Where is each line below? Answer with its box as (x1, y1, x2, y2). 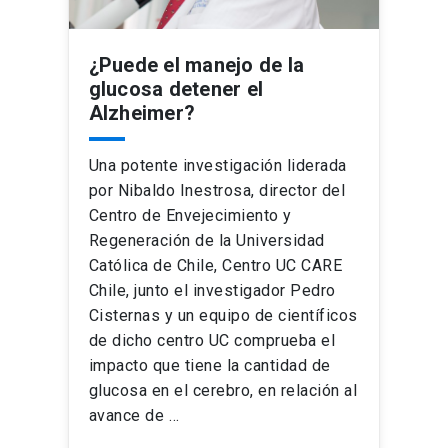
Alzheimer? (88, 101, 196, 125)
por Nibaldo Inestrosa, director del (88, 181, 346, 200)
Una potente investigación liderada (88, 156, 347, 175)
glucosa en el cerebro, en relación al (88, 381, 358, 400)
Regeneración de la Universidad (88, 231, 325, 250)
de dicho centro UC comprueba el (88, 331, 336, 350)
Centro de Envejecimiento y (88, 206, 292, 225)
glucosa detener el (88, 77, 264, 101)
